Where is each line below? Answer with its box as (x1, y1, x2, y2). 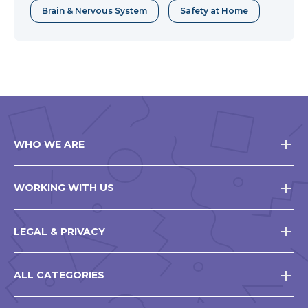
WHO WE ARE (14, 137, 85, 151)
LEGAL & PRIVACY (14, 225, 105, 238)
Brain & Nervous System (42, 5, 147, 16)
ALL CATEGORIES (14, 269, 104, 282)
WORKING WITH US (14, 181, 114, 195)
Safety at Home (180, 5, 248, 16)
